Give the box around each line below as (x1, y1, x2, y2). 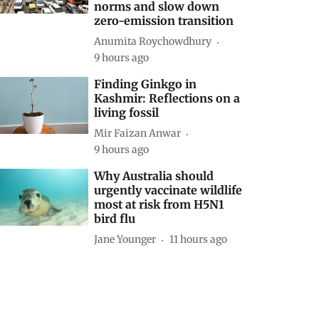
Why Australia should (94, 168, 214, 183)
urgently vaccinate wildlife (94, 182, 243, 197)
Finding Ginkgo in (94, 76, 197, 91)
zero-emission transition (94, 13, 234, 28)
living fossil (94, 105, 159, 120)
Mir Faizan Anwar (94, 127, 182, 140)
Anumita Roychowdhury (94, 35, 212, 48)
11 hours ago (169, 233, 228, 246)
